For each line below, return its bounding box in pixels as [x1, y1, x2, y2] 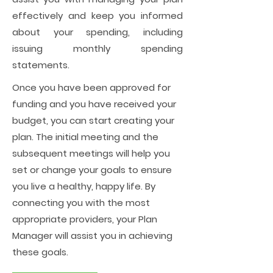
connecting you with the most [12, 196, 150, 209]
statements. [12, 58, 69, 71]
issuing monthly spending [12, 42, 183, 55]
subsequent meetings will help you [12, 147, 170, 160]
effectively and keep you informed [12, 9, 183, 22]
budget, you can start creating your [12, 114, 174, 127]
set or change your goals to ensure [12, 163, 172, 176]
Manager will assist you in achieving [12, 229, 172, 242]
